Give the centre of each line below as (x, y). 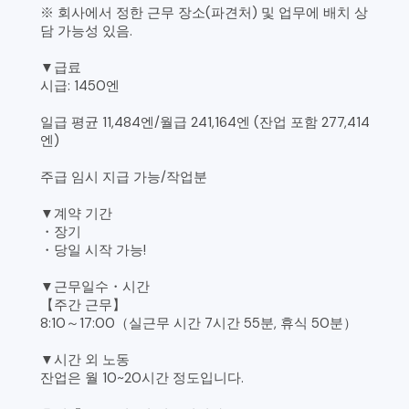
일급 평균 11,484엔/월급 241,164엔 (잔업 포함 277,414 (205, 123)
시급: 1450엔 (80, 86)
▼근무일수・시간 (95, 287)
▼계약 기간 (77, 214)
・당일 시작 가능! (94, 251)
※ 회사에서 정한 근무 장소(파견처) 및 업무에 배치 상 (204, 13)
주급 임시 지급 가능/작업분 (124, 178)
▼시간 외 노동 (85, 360)
